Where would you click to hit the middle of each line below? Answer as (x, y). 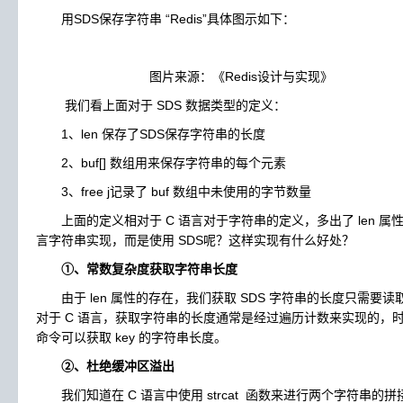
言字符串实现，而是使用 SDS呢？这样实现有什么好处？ (195, 240)
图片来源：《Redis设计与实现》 (184, 76)
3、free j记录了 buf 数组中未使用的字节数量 (174, 192)
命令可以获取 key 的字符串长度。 (131, 337)
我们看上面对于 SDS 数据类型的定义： (161, 105)
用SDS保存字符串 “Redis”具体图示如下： (166, 19)
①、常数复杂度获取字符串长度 (149, 269)
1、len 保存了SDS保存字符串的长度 (151, 134)
